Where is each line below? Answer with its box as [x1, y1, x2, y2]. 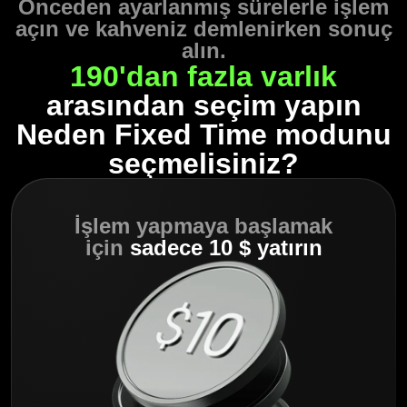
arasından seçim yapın [45, 89, 362, 123]
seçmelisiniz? [108, 147, 299, 181]
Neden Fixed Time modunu [15, 118, 392, 152]
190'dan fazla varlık [70, 60, 337, 94]
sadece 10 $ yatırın [129, 235, 323, 261]
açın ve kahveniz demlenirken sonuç [15, 16, 392, 42]
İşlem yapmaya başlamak [74, 213, 333, 239]
